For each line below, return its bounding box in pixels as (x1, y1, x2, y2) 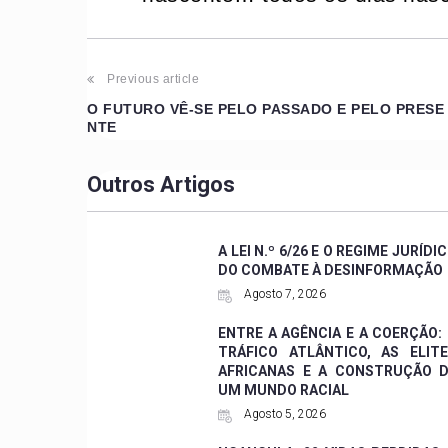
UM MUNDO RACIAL (218, 381, 350, 398)
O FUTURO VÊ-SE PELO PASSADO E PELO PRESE (87, 100, 445, 117)
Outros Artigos (87, 171, 235, 197)
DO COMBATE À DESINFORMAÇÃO (218, 261, 444, 278)
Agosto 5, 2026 (241, 406, 327, 421)
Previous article (107, 71, 200, 86)
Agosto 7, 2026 (241, 286, 327, 301)
